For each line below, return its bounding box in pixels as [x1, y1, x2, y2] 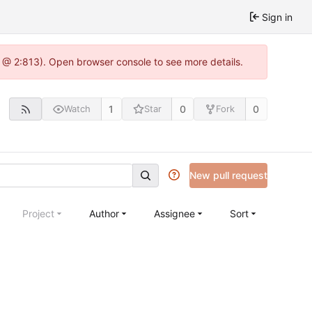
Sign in [262, 10, 292, 23]
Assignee [154, 207, 195, 219]
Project [22, 207, 54, 219]
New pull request [189, 169, 267, 181]
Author [89, 207, 119, 219]
